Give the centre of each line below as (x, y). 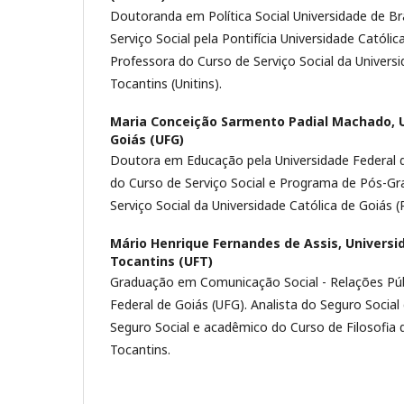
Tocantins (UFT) (161, 261)
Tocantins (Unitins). (166, 83)
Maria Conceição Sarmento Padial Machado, (254, 121)
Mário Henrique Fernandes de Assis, (228, 243)
